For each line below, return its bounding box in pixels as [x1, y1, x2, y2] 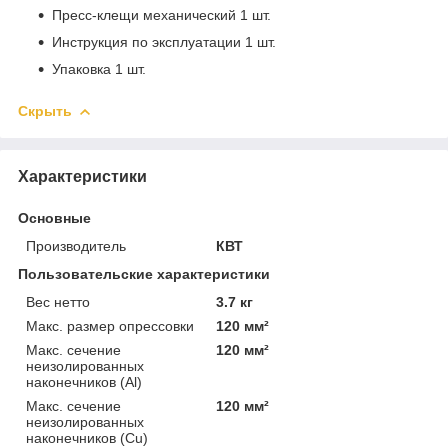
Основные [18, 209, 91, 226]
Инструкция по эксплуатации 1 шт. [52, 33, 276, 50]
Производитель [26, 237, 126, 254]
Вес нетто [26, 293, 90, 310]
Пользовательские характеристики [18, 265, 270, 282]
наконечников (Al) [26, 373, 142, 390]
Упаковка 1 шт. [52, 60, 146, 77]
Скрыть [18, 102, 72, 119]
